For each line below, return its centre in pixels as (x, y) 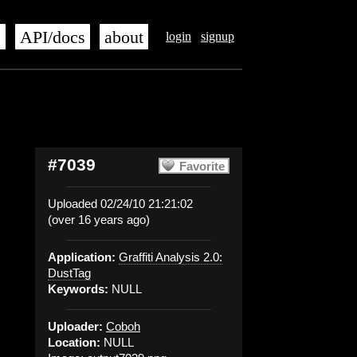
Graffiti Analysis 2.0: (171, 257)
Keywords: (78, 289)
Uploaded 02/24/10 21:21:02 (120, 204)
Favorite (202, 166)
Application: (82, 257)
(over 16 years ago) (99, 220)
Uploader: (75, 326)
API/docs (53, 37)
